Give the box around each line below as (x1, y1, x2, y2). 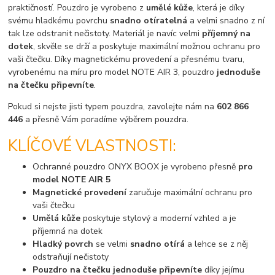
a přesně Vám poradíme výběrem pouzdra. (23, 114, 189, 126)
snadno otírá (130, 238, 185, 250)
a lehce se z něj (185, 238, 249, 250)
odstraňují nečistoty (33, 251, 109, 263)
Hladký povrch (33, 238, 94, 250)
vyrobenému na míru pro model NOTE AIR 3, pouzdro (8, 66, 217, 79)
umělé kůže (146, 2, 193, 14)
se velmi (93, 238, 131, 250)
